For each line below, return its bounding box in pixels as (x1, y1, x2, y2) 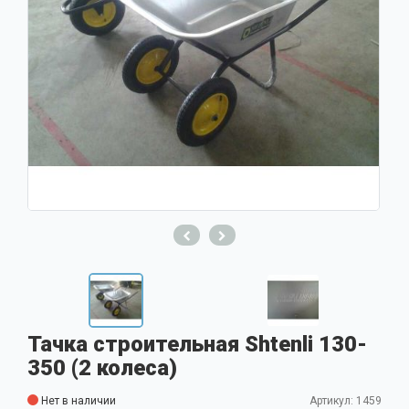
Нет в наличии (38, 394, 116, 407)
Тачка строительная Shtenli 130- (27, 331, 367, 357)
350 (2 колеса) (27, 355, 177, 381)
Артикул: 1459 (309, 394, 382, 407)
